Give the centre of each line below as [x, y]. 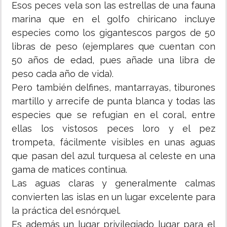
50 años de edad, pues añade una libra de [113, 60]
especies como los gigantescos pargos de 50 [113, 33]
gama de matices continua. [69, 170]
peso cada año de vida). [63, 74]
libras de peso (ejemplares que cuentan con [113, 47]
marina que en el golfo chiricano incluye [113, 19]
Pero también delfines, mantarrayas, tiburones [113, 88]
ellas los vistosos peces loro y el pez [113, 129]
